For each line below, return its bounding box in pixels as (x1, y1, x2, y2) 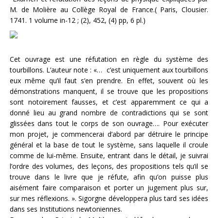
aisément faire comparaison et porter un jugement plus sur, (10, 183, 208, 192)
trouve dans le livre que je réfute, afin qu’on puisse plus (10, 172, 208, 182)
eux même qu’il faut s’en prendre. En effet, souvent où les (10, 76, 208, 85)
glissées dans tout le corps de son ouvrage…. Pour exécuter (10, 119, 208, 128)
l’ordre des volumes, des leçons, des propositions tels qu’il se (10, 162, 208, 171)
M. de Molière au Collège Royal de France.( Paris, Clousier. (10, 5, 208, 14)
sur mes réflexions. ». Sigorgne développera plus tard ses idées (10, 194, 208, 203)
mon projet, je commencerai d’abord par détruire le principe (10, 129, 208, 139)
